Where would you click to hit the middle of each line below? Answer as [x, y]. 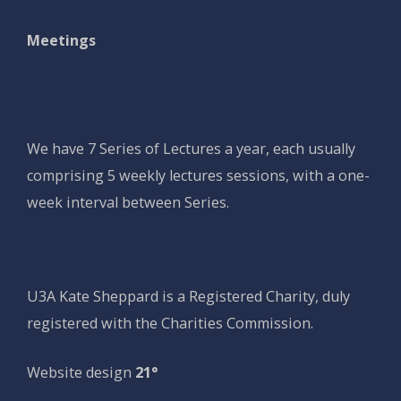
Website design [81, 372]
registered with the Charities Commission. [170, 323]
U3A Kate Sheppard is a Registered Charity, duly [188, 296]
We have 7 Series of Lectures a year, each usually [191, 149]
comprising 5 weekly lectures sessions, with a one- [198, 175]
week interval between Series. [128, 202]
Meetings [61, 40]
